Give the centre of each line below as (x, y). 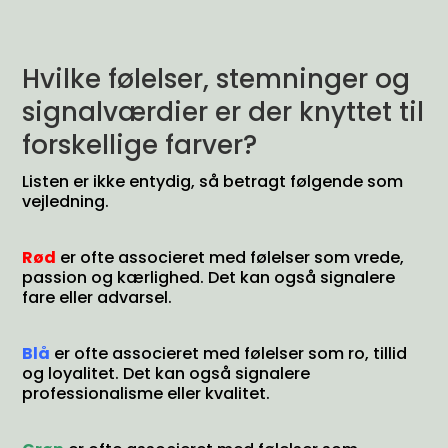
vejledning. (66, 201)
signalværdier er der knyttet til (223, 112)
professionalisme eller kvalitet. (146, 393)
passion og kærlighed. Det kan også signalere (209, 277)
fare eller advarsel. (97, 297)
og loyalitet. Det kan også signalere (166, 373)
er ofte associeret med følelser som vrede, (230, 257)
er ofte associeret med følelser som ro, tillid (229, 353)
